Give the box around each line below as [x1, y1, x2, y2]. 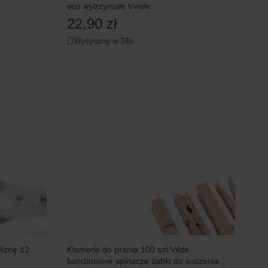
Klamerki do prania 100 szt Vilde [67, 244, 190, 254]
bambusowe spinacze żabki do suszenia [67, 255, 220, 266]
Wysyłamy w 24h [74, 36, 133, 46]
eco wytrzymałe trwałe [67, 1, 151, 11]
